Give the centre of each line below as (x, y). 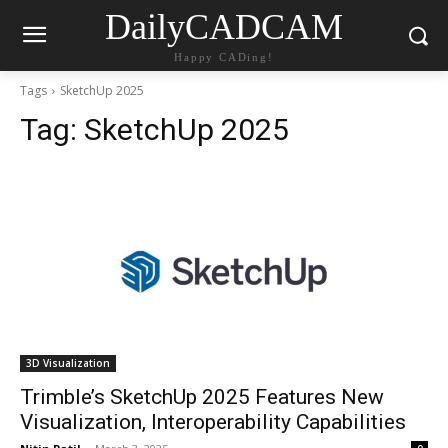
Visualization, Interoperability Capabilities (213, 422)
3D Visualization (68, 363)
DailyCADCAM (223, 27)
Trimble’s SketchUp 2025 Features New (202, 397)
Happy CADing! (224, 57)
